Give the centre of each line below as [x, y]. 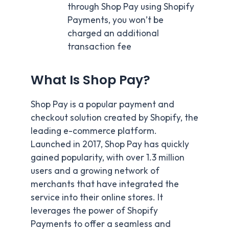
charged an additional [113, 33]
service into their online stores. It [97, 197]
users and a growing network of [95, 170]
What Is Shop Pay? [90, 80]
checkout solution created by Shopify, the [114, 117]
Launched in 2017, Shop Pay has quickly [110, 144]
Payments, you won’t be [115, 20]
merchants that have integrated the [105, 184]
